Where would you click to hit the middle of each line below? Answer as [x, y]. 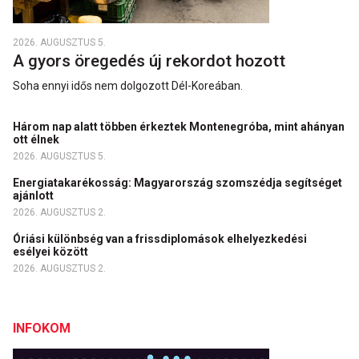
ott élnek [37, 139]
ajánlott [34, 196]
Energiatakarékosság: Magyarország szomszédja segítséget [177, 183]
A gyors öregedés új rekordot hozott [151, 61]
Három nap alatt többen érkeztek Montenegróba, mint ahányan [179, 127]
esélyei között [52, 252]
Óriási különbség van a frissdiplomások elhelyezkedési [160, 239]
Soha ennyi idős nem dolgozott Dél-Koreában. [128, 86]
